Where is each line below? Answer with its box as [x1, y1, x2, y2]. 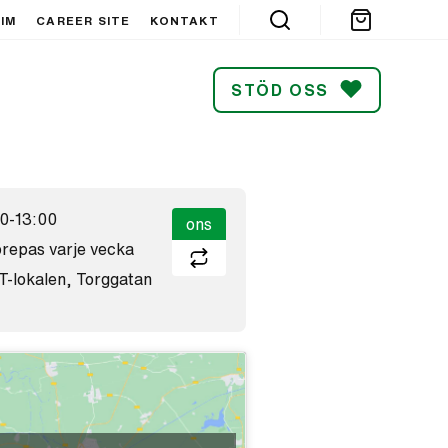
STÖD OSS [230, 81, 329, 98]
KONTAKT [150, 13, 219, 27]
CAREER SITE [36, 13, 131, 27]
